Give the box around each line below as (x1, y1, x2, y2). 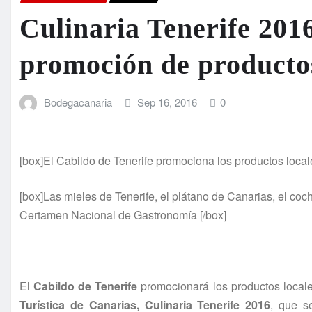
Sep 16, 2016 (137, 94, 198, 109)
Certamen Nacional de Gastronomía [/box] (19, 207, 226, 224)
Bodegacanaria (43, 94, 112, 109)
